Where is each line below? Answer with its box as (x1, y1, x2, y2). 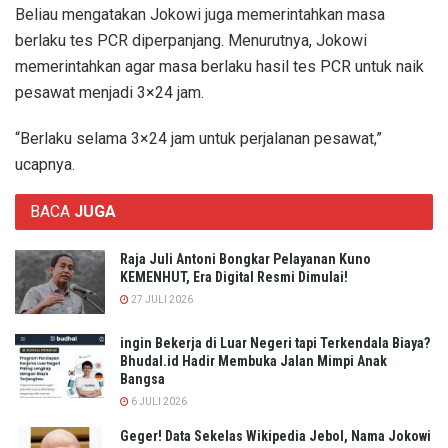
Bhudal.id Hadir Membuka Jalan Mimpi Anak (120, 353, 387, 370)
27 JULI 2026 (129, 293, 193, 305)
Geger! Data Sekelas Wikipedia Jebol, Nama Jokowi (120, 428, 431, 445)
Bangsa (120, 371, 165, 388)
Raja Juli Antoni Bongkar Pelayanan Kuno (120, 250, 371, 267)
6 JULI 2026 (129, 396, 187, 408)
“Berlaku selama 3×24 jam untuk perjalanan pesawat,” (15, 128, 382, 148)
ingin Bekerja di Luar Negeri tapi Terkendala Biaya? (120, 335, 430, 352)
